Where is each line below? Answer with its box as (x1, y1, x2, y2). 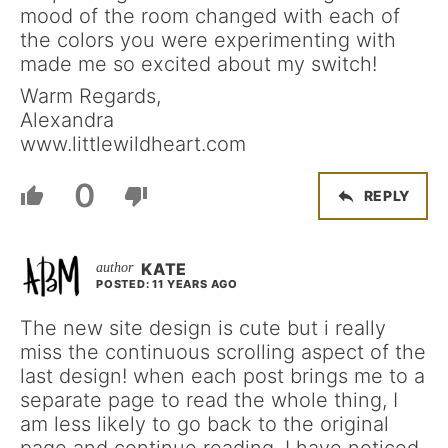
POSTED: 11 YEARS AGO (96, 276, 238, 291)
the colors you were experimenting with (20, 27, 396, 52)
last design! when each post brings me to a (20, 363, 425, 388)
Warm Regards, (20, 83, 161, 108)
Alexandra (20, 107, 114, 132)
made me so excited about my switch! (20, 51, 377, 76)
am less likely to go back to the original (20, 411, 389, 436)
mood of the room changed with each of (20, 3, 400, 28)
